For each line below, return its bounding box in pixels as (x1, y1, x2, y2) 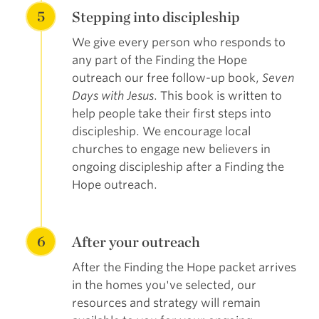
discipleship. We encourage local (71, 124, 251, 138)
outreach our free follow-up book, (71, 70, 262, 85)
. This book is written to (153, 88, 282, 103)
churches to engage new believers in (71, 142, 271, 156)
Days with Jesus (71, 88, 154, 103)
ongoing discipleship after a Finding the (71, 159, 284, 174)
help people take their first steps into (71, 106, 271, 120)
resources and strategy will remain (71, 296, 261, 310)
